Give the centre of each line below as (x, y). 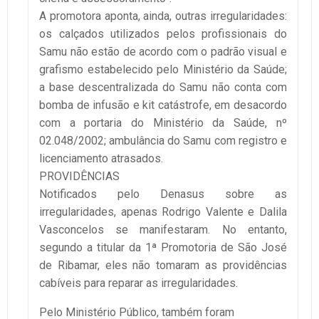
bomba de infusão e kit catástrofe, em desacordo (163, 105)
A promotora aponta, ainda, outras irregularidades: (163, 16)
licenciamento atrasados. (101, 159)
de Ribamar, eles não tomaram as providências (163, 266)
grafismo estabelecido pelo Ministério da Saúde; (163, 70)
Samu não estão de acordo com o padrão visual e (163, 52)
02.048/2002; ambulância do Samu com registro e (163, 141)
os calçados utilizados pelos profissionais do (163, 34)
